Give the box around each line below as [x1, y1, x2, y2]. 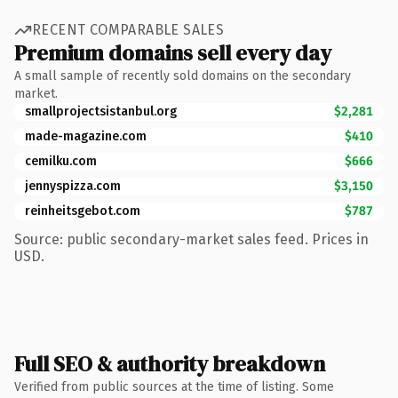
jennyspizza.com [25, 178, 121, 194]
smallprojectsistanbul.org [25, 103, 177, 119]
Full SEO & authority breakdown [14, 348, 325, 378]
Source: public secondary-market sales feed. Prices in [14, 230, 369, 248]
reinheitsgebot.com [25, 203, 140, 219]
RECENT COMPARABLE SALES [32, 21, 225, 38]
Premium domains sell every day [14, 37, 331, 68]
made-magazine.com [25, 128, 147, 144]
